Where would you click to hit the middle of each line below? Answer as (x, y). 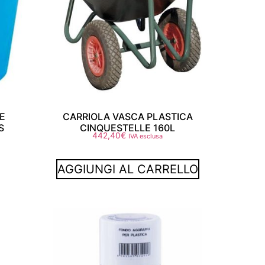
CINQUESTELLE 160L (128, 128)
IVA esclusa (146, 136)
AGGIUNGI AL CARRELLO (127, 169)
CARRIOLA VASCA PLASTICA (127, 117)
